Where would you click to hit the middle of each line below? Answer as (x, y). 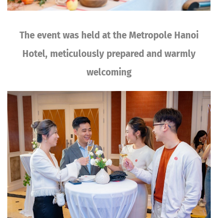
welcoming (109, 73)
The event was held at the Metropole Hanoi (109, 36)
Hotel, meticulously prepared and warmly (109, 54)
